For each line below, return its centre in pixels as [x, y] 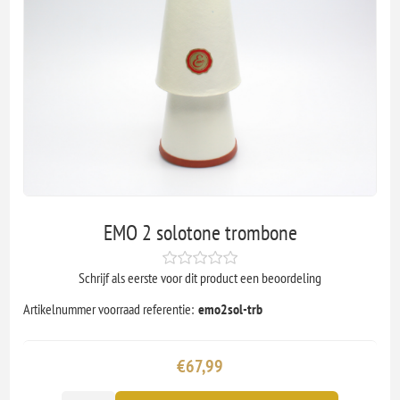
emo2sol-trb [231, 308]
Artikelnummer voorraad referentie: [109, 308]
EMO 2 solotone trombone [200, 232]
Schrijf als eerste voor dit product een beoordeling [200, 277]
